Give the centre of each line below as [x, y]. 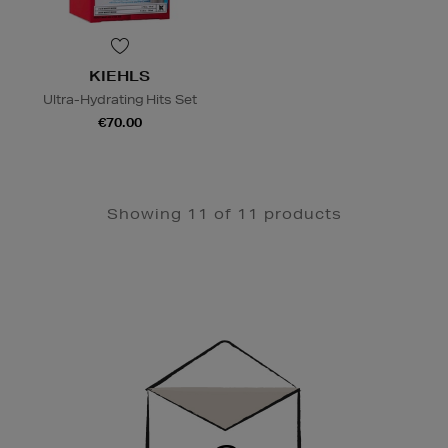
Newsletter [55, 315]
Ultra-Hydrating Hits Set [119, 99]
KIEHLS [119, 75]
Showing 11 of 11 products [224, 213]
